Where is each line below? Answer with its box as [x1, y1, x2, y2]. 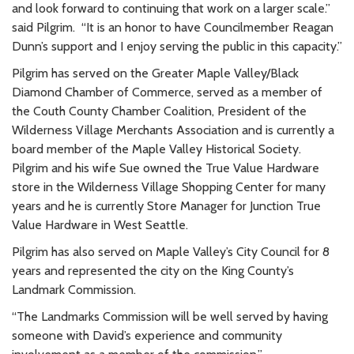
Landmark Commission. [12, 281, 136, 297]
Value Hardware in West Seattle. [12, 217, 194, 232]
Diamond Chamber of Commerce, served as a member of [12, 84, 322, 100]
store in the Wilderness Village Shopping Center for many [12, 179, 326, 194]
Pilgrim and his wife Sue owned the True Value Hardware [12, 160, 319, 175]
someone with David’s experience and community [12, 327, 282, 343]
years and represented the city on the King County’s [12, 262, 294, 278]
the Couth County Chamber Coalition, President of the [12, 103, 307, 119]
